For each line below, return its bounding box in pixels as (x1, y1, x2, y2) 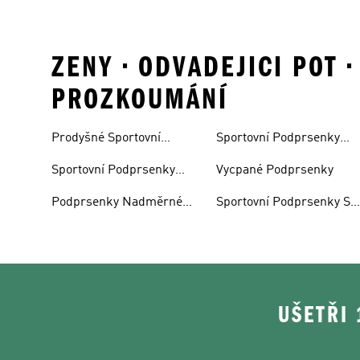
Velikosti (51, 215, 98, 228)
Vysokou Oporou (216, 215, 307, 228)
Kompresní (216, 150, 279, 164)
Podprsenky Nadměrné (51, 195, 182, 209)
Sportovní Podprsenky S (216, 195, 351, 209)
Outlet (51, 182, 85, 196)
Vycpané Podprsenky (216, 163, 334, 177)
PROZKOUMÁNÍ (51, 81, 228, 117)
